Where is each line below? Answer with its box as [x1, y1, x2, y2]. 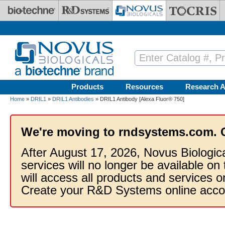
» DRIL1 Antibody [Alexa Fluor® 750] [94, 96, 184, 102]
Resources [126, 82, 163, 91]
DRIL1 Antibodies [52, 96, 94, 102]
